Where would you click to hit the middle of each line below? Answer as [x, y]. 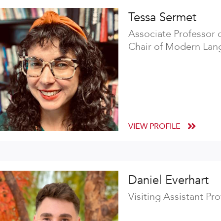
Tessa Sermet [162, 17]
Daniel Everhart [168, 180]
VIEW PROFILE [155, 126]
